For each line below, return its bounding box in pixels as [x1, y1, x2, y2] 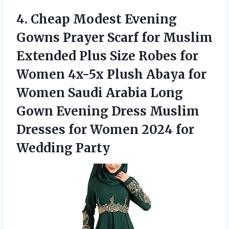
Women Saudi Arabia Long [16, 85, 183, 101]
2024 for [142, 122, 194, 138]
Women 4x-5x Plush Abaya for [16, 66, 207, 83]
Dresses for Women [16, 122, 142, 138]
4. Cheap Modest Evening [16, 11, 177, 28]
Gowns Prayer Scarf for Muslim [16, 30, 213, 46]
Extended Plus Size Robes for [16, 48, 198, 64]
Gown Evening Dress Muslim [16, 103, 199, 120]
